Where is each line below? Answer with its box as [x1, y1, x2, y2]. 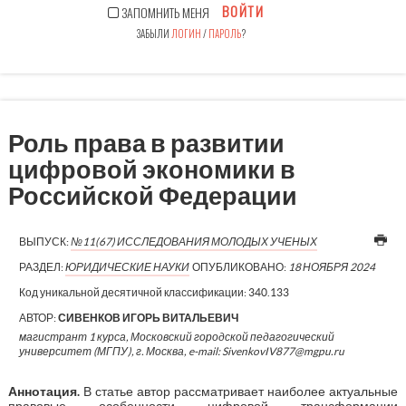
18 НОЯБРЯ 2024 [287, 260, 375, 273]
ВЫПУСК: [18, 235, 71, 247]
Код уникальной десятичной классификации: [18, 285, 248, 298]
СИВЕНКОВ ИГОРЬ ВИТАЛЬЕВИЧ [57, 311, 238, 324]
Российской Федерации [7, 181, 297, 209]
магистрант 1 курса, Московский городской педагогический [18, 330, 334, 343]
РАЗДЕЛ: [18, 260, 65, 273]
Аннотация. [7, 383, 80, 399]
